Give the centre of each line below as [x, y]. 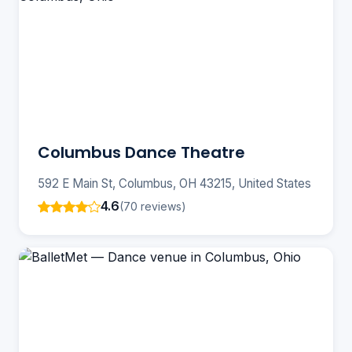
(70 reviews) [153, 206]
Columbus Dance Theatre [141, 153]
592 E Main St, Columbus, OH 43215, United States [174, 184]
